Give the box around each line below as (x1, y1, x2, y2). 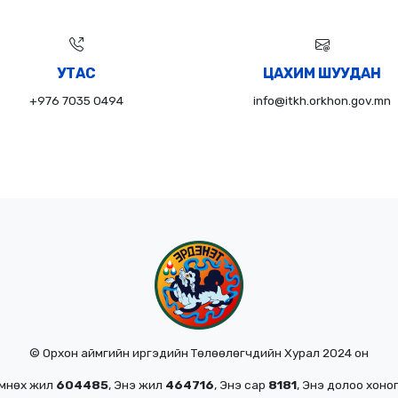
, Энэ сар (214, 377, 268, 392)
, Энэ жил (108, 377, 165, 392)
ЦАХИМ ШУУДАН (263, 64, 381, 82)
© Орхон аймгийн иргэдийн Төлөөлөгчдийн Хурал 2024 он (29, 345, 369, 360)
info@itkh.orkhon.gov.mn (253, 92, 391, 107)
